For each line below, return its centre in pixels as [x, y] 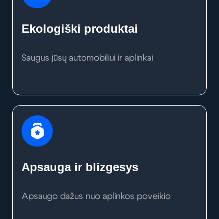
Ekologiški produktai [80, 29]
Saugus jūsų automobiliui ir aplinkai [87, 58]
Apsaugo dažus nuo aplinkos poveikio [96, 197]
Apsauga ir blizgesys [80, 167]
